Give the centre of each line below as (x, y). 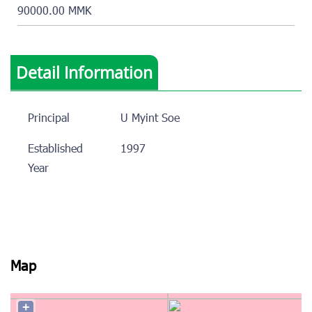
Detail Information (84, 72)
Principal (49, 119)
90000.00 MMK (54, 11)
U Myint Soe (150, 119)
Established (55, 149)
